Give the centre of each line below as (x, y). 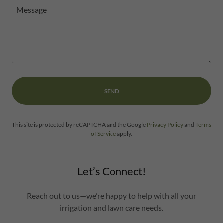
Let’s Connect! (111, 171)
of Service (103, 134)
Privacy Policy (165, 125)
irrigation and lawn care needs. (111, 207)
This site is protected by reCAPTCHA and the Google (79, 125)
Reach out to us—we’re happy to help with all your (111, 195)
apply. (124, 134)
